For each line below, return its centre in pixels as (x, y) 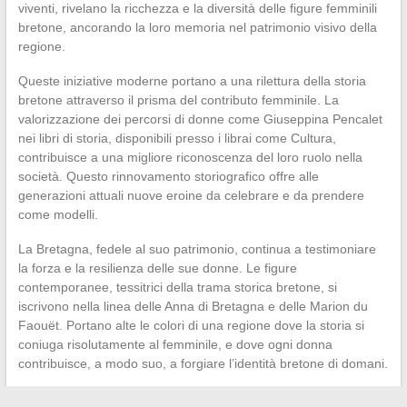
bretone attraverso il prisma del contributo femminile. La (178, 99)
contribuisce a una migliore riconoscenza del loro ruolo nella (190, 157)
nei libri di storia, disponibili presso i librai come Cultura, (177, 138)
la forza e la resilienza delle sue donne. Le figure (157, 268)
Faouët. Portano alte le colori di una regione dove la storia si (191, 325)
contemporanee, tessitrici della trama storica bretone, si (177, 287)
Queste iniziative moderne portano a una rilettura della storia (192, 80)
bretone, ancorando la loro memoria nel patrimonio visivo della (197, 27)
